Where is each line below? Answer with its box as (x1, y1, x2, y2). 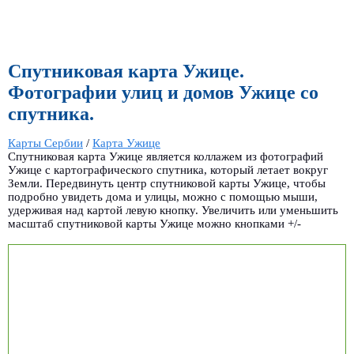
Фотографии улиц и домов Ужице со (8, 82, 318, 103)
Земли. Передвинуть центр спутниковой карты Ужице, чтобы (8, 176, 326, 190)
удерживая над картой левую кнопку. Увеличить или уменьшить (8, 203, 338, 217)
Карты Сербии (8, 136, 83, 149)
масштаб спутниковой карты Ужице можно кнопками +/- (8, 217, 301, 230)
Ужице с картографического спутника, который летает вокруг (8, 163, 328, 176)
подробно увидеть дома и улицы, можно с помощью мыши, (8, 190, 318, 203)
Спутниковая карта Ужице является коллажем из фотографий (8, 149, 323, 163)
